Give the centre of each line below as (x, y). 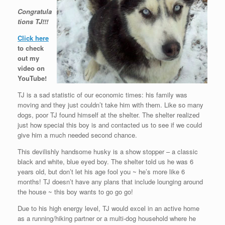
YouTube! (32, 78)
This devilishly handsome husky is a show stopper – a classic (108, 151)
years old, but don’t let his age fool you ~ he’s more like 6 (101, 171)
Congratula (35, 11)
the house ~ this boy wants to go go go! (75, 191)
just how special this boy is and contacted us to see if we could (110, 125)
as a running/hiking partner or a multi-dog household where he (107, 218)
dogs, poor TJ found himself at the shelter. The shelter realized (108, 115)
